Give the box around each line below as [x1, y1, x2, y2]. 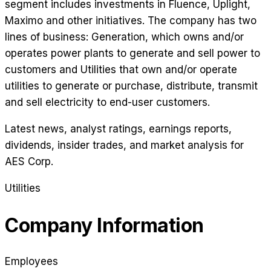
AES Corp [5, 155, 51, 168]
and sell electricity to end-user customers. [5, 96, 210, 109]
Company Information [5, 213, 204, 237]
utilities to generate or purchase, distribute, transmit [5, 80, 258, 93]
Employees [5, 255, 58, 268]
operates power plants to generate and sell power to [5, 47, 260, 60]
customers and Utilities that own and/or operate [5, 64, 237, 76]
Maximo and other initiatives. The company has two [5, 15, 256, 27]
